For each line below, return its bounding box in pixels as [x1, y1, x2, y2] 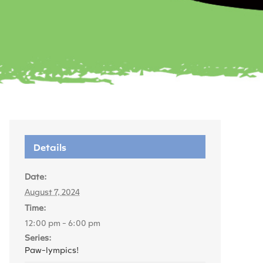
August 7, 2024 [25, 186, 80, 197]
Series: [25, 232, 52, 242]
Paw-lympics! [25, 244, 79, 255]
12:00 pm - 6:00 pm [25, 217, 100, 228]
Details [33, 141, 66, 153]
